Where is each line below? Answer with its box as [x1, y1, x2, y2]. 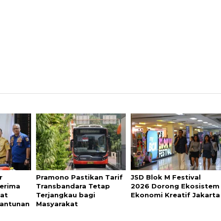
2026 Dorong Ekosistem [131, 182, 220, 190]
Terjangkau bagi [36, 191, 96, 199]
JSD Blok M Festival [131, 173, 201, 181]
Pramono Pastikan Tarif [36, 173, 123, 181]
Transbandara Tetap [36, 182, 110, 190]
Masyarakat [36, 200, 78, 208]
